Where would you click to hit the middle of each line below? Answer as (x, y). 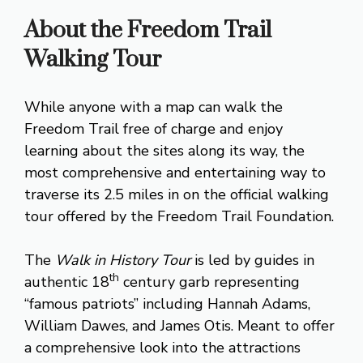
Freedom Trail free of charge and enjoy (154, 128)
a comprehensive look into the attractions (162, 347)
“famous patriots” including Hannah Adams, (167, 303)
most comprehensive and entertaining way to (175, 172)
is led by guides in (252, 260)
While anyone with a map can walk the (154, 107)
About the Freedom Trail (148, 30)
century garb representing (209, 282)
